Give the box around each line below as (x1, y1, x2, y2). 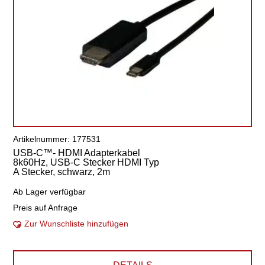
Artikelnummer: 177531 (13, 134, 101, 144)
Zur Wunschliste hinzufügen (24, 219, 129, 228)
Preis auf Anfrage (13, 203, 78, 212)
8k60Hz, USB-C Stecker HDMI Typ (13, 157, 160, 167)
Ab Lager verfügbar (13, 187, 86, 196)
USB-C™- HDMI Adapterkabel (13, 148, 141, 158)
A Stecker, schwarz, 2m (13, 167, 111, 177)
